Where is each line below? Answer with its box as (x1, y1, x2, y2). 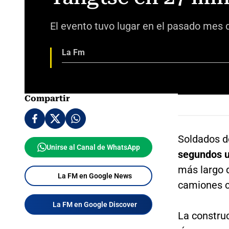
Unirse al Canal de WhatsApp (46, 143, 140, 151)
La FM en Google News (57, 171, 132, 180)
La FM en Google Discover (52, 200, 137, 209)
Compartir (25, 93, 70, 103)
